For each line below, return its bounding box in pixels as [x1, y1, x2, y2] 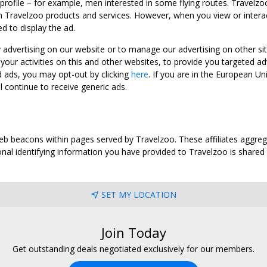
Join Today [101, 223, 166, 242]
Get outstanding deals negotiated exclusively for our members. [13, 243, 254, 255]
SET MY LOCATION [101, 189, 176, 201]
